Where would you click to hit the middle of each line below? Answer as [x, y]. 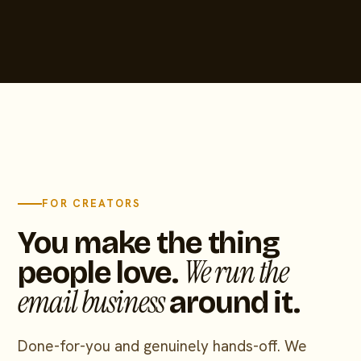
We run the [236, 272]
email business [91, 302]
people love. [101, 273]
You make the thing [149, 243]
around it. [232, 303]
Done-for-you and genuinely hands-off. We [163, 346]
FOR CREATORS [92, 203]
